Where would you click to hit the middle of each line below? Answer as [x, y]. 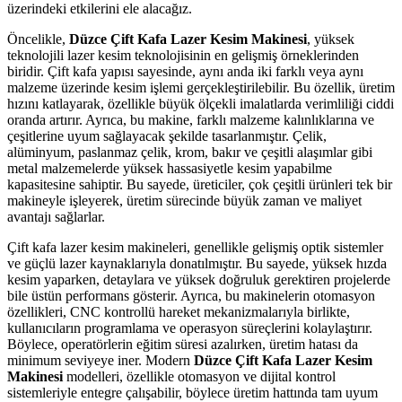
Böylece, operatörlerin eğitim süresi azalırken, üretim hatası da [183, 345]
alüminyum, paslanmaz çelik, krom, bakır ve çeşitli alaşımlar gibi [190, 153]
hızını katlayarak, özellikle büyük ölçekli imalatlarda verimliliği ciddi [201, 104]
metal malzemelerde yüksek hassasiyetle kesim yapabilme [170, 169]
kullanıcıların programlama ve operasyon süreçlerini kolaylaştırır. [190, 328]
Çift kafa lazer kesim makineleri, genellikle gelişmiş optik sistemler [195, 248]
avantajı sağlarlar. [56, 217]
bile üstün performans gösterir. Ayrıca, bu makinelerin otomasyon [191, 296]
